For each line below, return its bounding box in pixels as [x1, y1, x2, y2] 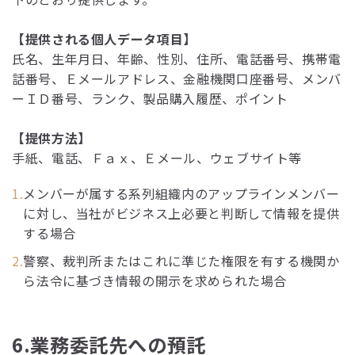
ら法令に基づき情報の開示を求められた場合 [23, 271, 288, 290]
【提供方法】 [12, 128, 91, 147]
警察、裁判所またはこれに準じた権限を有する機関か [23, 251, 340, 270]
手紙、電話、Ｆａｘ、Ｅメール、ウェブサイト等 [12, 148, 303, 167]
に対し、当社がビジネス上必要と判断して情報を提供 [23, 204, 340, 223]
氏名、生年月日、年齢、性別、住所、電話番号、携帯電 [12, 49, 342, 68]
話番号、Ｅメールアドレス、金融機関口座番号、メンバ [12, 69, 342, 88]
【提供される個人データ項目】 [12, 29, 197, 48]
